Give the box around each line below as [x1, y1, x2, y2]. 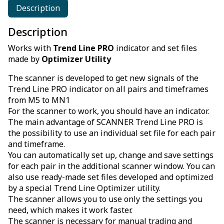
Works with [8, 42, 53, 54]
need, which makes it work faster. [8, 204, 132, 216]
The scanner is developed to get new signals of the [8, 72, 198, 84]
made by [8, 53, 41, 65]
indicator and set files [114, 42, 197, 54]
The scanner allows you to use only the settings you [8, 193, 202, 205]
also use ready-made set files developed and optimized [8, 171, 213, 183]
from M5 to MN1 [8, 94, 70, 106]
